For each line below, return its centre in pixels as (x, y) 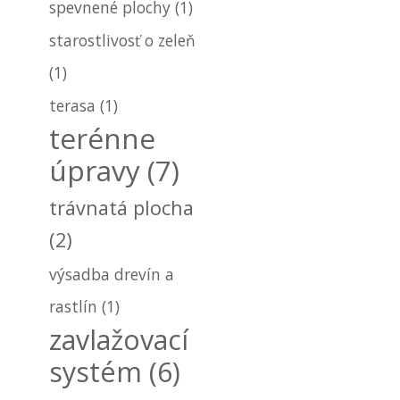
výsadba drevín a (111, 274)
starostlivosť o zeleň (122, 40)
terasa (72, 105)
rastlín (73, 306)
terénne (102, 138)
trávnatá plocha (121, 208)
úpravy (94, 170)
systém (95, 371)
